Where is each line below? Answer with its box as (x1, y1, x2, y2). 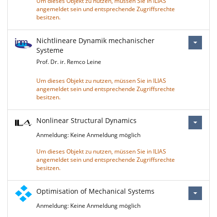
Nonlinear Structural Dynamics (36, 116, 137, 125)
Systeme (36, 46, 63, 55)
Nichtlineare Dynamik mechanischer (36, 36, 155, 45)
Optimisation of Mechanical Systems (36, 186, 155, 196)
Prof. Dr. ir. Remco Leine (36, 58, 101, 66)
